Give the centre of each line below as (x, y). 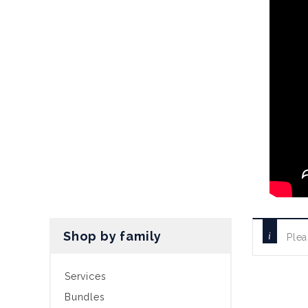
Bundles (85, 297)
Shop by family (113, 236)
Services (86, 276)
